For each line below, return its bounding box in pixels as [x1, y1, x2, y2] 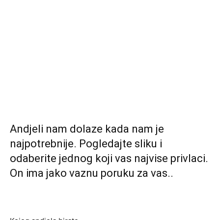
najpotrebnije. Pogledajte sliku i [10, 137, 162, 150]
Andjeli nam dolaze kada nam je [10, 123, 164, 135]
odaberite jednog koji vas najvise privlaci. [10, 152, 208, 165]
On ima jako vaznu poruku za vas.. [10, 167, 173, 179]
